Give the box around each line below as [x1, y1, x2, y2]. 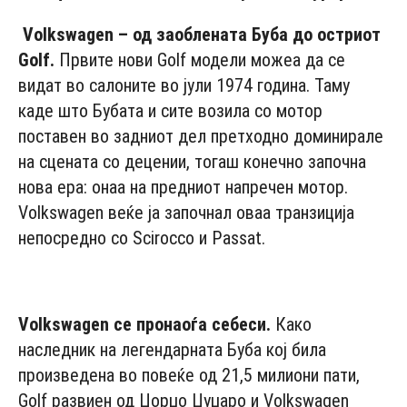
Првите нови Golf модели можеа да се [55, 48, 345, 71]
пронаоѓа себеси [136, 313, 266, 335]
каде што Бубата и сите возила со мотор [18, 99, 323, 122]
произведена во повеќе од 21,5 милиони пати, [18, 363, 360, 386]
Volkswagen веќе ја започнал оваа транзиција [18, 201, 354, 223]
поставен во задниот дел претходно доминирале [18, 124, 383, 147]
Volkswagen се [18, 313, 136, 335]
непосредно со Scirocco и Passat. [18, 226, 265, 249]
